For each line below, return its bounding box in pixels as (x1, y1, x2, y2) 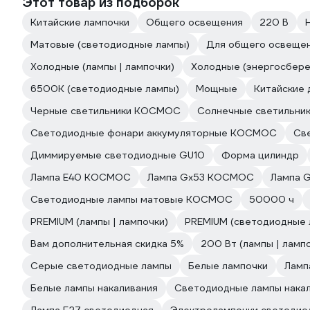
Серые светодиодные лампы (30, 259, 172, 272)
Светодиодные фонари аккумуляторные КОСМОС (30, 127, 277, 139)
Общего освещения (146, 16, 243, 28)
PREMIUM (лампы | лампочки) (30, 215, 168, 228)
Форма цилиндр (221, 149, 299, 161)
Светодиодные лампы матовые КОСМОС (30, 193, 232, 206)
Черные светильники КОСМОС (30, 104, 181, 117)
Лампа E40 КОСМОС (30, 171, 131, 183)
